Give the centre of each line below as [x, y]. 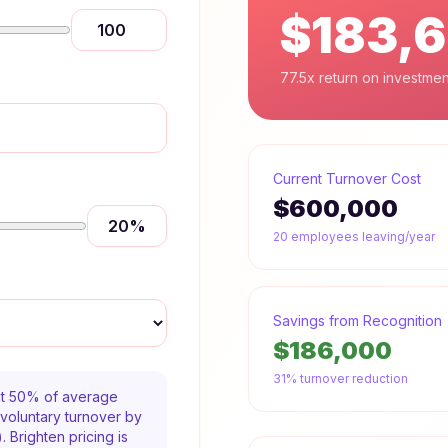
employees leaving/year [361, 236]
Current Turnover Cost [347, 178]
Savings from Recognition [357, 320]
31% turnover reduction [340, 378]
